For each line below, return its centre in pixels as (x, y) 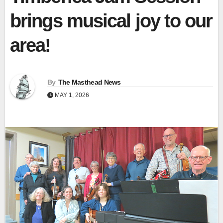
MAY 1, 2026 (71, 95)
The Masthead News (89, 82)
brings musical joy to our (111, 21)
